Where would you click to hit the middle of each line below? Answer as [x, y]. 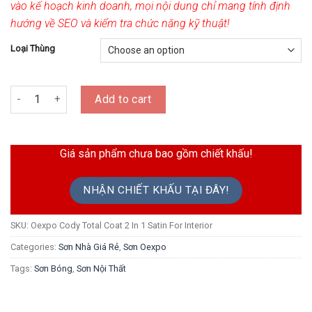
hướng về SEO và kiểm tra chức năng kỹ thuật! [120, 23]
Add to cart [123, 99]
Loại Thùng [33, 48]
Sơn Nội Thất [101, 269]
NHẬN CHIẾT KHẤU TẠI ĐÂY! [156, 190]
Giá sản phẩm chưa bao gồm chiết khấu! [156, 153]
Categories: [34, 247]
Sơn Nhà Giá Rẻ [89, 247]
